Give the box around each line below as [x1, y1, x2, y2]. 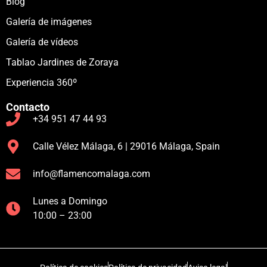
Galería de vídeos [6, 36, 78, 48]
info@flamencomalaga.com [33, 167, 150, 179]
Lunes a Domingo [33, 195, 107, 207]
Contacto [6, 100, 49, 113]
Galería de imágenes [6, 15, 92, 27]
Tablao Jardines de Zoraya [6, 56, 119, 68]
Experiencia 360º [6, 76, 77, 88]
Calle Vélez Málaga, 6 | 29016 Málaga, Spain [33, 140, 220, 152]
